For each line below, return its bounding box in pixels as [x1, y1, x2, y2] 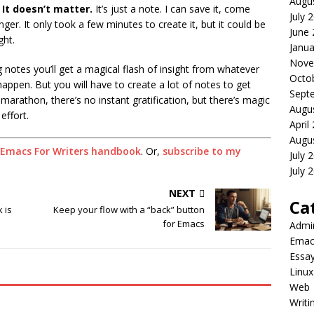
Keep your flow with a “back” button [53, 203, 205, 217]
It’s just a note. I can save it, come [93, 2, 250, 16]
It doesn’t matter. [2, 2, 93, 16]
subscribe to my [163, 144, 241, 158]
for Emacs [163, 217, 205, 231]
